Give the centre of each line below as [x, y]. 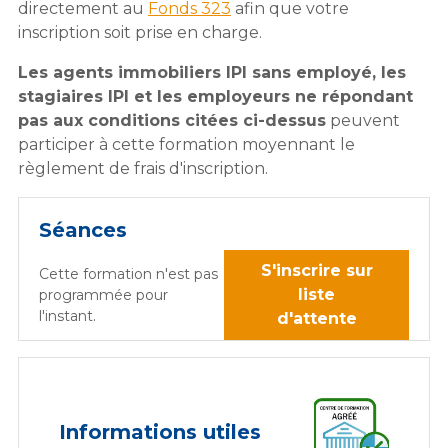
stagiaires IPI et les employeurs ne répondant [215, 97]
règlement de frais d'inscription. [143, 169]
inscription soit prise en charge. [140, 33]
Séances [83, 230]
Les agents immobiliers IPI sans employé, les [212, 73]
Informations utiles [160, 431]
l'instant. [67, 315]
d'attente [316, 319]
